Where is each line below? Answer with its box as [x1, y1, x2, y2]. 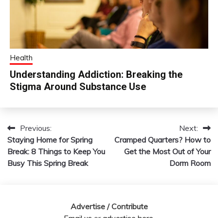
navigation [7, 141, 66, 155]
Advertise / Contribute [70, 201, 148, 212]
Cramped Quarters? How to [114, 135, 211, 145]
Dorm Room [169, 158, 211, 168]
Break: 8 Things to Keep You [7, 146, 105, 157]
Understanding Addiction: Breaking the [10, 69, 182, 81]
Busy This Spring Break [7, 158, 88, 168]
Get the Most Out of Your [124, 146, 211, 157]
